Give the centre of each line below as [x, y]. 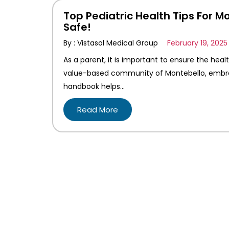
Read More [98, 110]
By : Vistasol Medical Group [112, 43]
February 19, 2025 [196, 43]
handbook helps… [94, 87]
